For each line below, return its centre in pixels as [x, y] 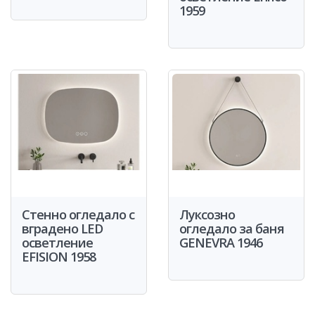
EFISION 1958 [59, 257]
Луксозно [207, 214]
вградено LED [62, 229]
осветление [57, 243]
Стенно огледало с [78, 214]
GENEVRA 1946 [221, 243]
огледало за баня [232, 229]
